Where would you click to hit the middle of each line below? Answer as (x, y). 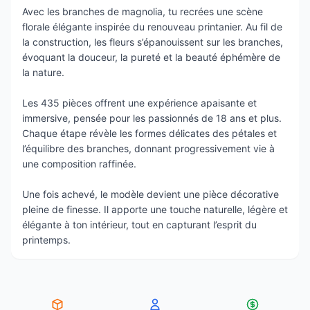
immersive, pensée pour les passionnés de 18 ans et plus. (152, 118)
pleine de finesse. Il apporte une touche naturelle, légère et (155, 210)
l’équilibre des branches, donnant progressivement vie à (148, 149)
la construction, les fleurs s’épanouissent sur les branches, (153, 42)
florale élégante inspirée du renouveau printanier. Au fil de (152, 27)
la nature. (43, 73)
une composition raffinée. (79, 164)
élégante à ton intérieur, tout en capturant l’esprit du (139, 225)
